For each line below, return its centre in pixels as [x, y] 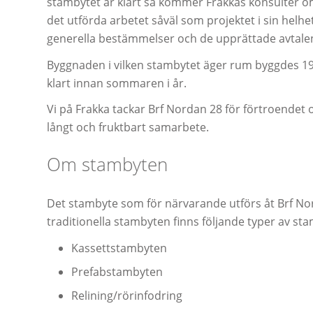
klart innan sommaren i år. [117, 83]
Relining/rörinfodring [127, 296]
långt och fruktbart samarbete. [128, 128]
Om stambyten [107, 165]
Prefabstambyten [117, 272]
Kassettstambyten [119, 248]
